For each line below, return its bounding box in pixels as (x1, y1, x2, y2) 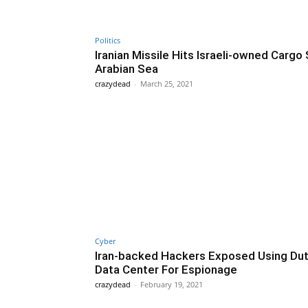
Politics (95, 35, 120, 46)
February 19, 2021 (140, 279, 203, 290)
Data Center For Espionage (95, 263, 237, 277)
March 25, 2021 (140, 78, 193, 89)
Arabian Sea (95, 62, 158, 76)
